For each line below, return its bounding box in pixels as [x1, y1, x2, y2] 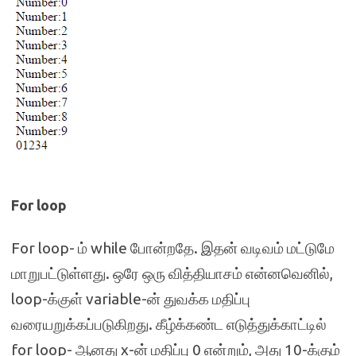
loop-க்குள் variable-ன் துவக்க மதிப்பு [11, 290, 250, 308]
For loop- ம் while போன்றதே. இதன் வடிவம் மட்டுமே [11, 239, 335, 257]
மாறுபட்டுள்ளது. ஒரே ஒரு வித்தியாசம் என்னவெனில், [11, 265, 333, 282]
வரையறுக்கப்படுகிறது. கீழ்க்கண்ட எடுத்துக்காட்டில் [11, 315, 327, 333]
